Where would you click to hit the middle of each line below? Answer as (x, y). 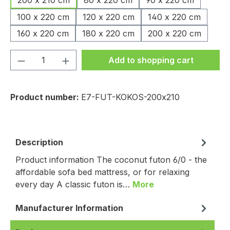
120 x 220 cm (109, 17)
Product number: (46, 97)
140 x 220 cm (174, 17)
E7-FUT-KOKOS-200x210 (130, 97)
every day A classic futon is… (74, 184)
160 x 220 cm (43, 33)
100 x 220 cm (43, 17)
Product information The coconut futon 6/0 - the (111, 160)
